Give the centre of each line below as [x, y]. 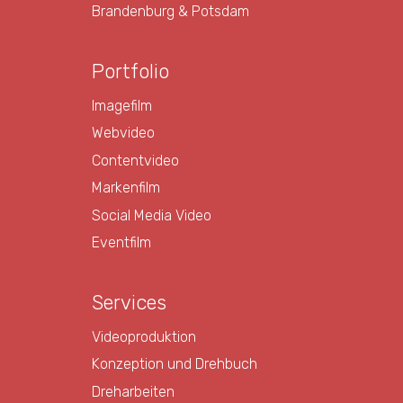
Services [129, 302]
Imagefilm [122, 105]
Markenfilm [126, 188]
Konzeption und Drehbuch [175, 364]
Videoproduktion [144, 336]
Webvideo [123, 133]
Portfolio [130, 71]
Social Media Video [152, 215]
